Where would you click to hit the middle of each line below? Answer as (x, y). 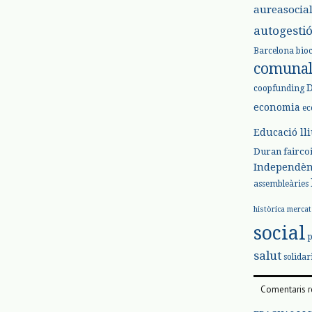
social (280, 233)
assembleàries (281, 184)
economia (277, 107)
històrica (269, 209)
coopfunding (279, 88)
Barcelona (274, 50)
